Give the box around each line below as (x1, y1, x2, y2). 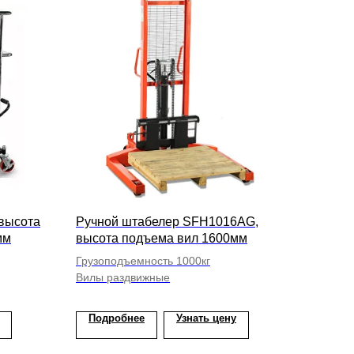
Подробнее (88, 312, 145, 324)
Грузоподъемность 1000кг (76, 254, 210, 267)
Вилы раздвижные (76, 271, 170, 284)
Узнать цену (176, 312, 236, 324)
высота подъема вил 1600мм (76, 232, 247, 245)
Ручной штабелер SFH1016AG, (76, 215, 258, 228)
